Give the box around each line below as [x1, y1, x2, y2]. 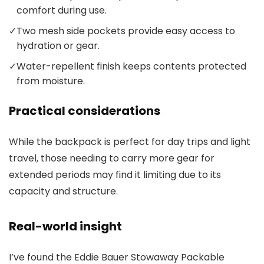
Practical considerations [9, 103, 160, 120]
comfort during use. [16, 4, 107, 18]
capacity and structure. [9, 184, 118, 199]
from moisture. [16, 74, 85, 88]
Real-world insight [9, 218, 122, 235]
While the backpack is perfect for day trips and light [9, 135, 250, 149]
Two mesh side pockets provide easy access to [16, 24, 235, 38]
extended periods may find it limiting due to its [9, 168, 221, 182]
